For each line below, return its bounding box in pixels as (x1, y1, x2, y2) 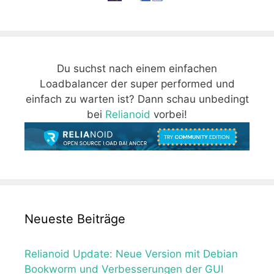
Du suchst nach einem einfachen (57, 62, 217, 75)
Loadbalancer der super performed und (39, 77, 235, 90)
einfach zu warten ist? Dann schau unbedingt (25, 92, 249, 105)
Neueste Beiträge (24, 211, 125, 226)
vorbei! (150, 108, 187, 120)
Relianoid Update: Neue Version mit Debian (24, 247, 238, 260)
